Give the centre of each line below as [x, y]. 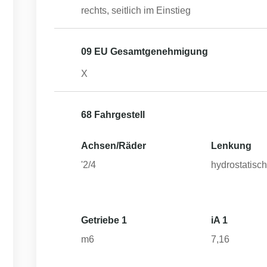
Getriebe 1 [104, 220]
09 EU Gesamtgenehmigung [145, 52]
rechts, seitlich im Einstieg [136, 10]
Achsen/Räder [114, 146]
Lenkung [232, 146]
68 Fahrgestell [113, 115]
